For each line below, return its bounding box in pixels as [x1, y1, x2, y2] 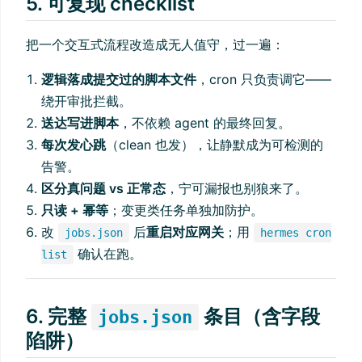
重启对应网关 [146, 224, 225, 241]
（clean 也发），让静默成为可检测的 [106, 137, 324, 154]
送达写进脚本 [41, 115, 120, 132]
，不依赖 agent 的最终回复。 [119, 115, 292, 132]
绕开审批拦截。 [41, 93, 133, 110]
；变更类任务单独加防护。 [108, 202, 264, 219]
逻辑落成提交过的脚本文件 [41, 71, 197, 88]
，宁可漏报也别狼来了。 [166, 180, 309, 197]
